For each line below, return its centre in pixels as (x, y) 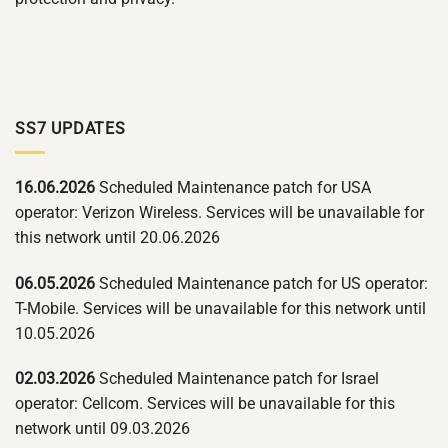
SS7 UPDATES (70, 128)
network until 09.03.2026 (102, 429)
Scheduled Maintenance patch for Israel (237, 379)
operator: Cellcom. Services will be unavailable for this (205, 404)
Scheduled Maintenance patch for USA (233, 187)
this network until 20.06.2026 (117, 237)
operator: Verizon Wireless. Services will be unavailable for (219, 212)
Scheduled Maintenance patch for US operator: (261, 283)
